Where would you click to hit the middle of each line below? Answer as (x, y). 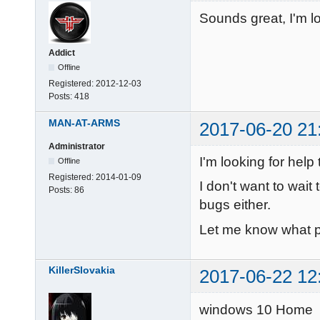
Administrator (77, 146)
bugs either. (235, 205)
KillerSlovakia (82, 270)
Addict (62, 53)
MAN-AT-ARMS (84, 122)
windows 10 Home (256, 309)
